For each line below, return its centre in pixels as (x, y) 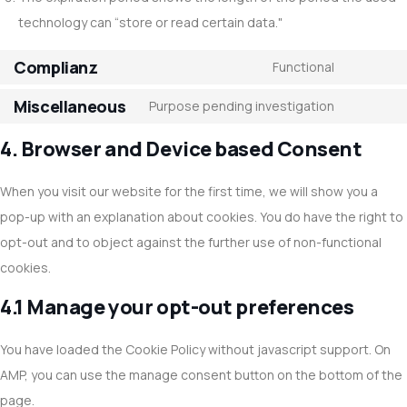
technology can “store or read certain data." (150, 22)
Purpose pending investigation (242, 106)
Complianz (56, 67)
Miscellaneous (70, 106)
